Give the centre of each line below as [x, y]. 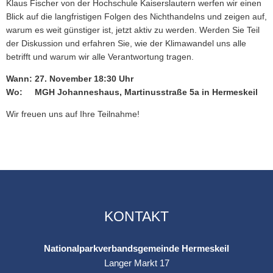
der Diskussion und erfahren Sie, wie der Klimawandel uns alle [126, 44]
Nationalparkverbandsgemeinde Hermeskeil [136, 249]
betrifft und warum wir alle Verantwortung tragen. [100, 57]
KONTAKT [136, 217]
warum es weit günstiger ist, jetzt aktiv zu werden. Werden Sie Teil [133, 30]
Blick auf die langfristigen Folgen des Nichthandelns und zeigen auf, [136, 17]
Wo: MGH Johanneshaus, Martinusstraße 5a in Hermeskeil [132, 92]
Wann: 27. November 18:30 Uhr [70, 79]
